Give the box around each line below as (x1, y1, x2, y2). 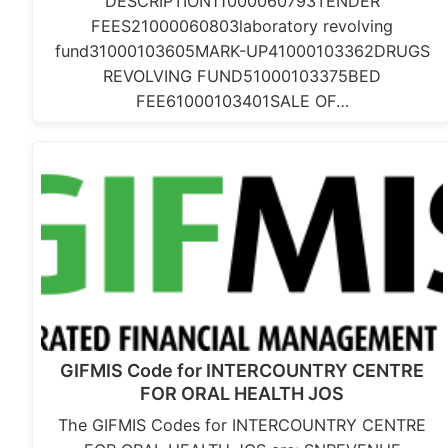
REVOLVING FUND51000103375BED (103, 66, 382, 87)
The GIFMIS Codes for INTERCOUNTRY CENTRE (58, 415, 427, 436)
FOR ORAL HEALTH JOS (140, 383, 345, 405)
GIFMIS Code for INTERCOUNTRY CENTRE (60, 360, 425, 382)
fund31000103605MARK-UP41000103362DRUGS (54, 41, 430, 62)
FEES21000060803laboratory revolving (91, 16, 394, 37)
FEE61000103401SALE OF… (135, 91, 349, 112)
